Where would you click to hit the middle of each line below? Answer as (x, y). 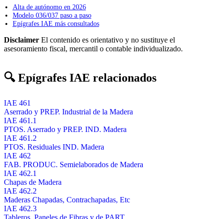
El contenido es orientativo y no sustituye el (107, 40)
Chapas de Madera (33, 182)
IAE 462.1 (20, 173)
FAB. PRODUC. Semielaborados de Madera (74, 164)
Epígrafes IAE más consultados (56, 23)
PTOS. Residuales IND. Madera (54, 147)
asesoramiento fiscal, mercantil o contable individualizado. (93, 48)
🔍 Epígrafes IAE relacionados (80, 77)
